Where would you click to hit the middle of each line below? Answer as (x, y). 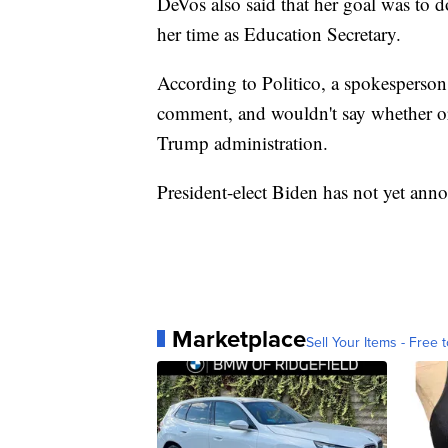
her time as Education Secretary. (279, 33)
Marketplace (239, 338)
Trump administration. (242, 142)
